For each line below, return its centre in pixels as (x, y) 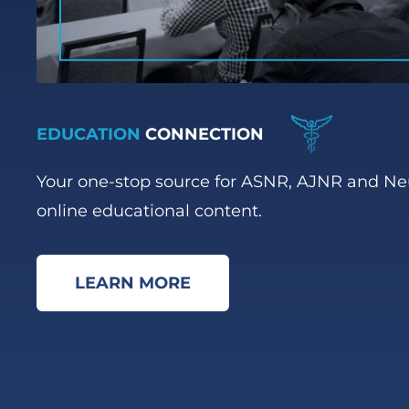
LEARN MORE (133, 283)
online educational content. (149, 211)
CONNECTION (202, 134)
